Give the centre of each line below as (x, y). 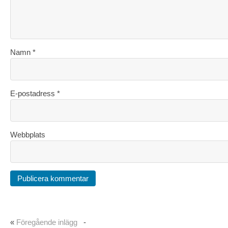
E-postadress (34, 93)
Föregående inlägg (47, 222)
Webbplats (28, 135)
